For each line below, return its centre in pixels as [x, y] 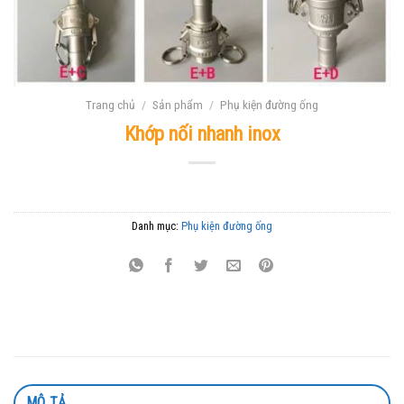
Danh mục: [156, 225]
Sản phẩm [178, 105]
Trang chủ [110, 105]
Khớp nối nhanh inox [202, 134]
